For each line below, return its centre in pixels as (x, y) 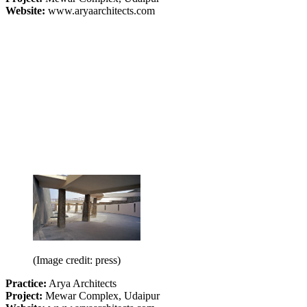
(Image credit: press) (77, 260)
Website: (25, 10)
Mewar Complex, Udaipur (101, 295)
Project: (24, 295)
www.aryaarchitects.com (100, 10)
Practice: (26, 283)
